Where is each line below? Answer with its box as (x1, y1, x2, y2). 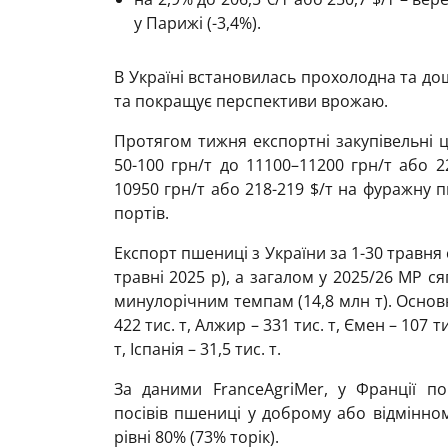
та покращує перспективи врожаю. (114, 89, 388, 112)
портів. (114, 201, 169, 224)
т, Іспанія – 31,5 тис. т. (114, 337, 281, 360)
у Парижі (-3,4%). (134, 11, 261, 34)
